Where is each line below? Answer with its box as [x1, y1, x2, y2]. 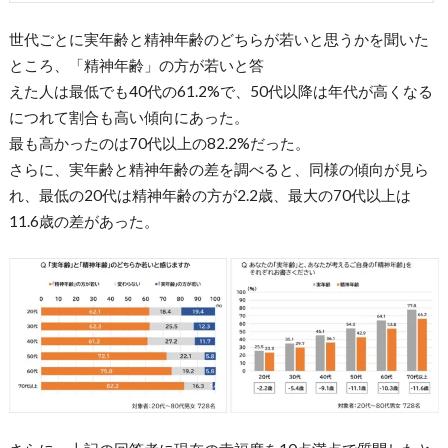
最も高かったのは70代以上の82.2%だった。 [8, 133, 310, 152]
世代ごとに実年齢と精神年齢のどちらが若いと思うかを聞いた [8, 29, 429, 48]
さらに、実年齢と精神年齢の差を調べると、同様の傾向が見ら [8, 159, 429, 178]
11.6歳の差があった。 [8, 211, 159, 230]
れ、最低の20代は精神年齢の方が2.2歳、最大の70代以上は [8, 185, 411, 204]
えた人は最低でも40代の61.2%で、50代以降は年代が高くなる [8, 81, 433, 100]
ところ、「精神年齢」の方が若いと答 [8, 55, 264, 74]
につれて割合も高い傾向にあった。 [8, 107, 249, 126]
